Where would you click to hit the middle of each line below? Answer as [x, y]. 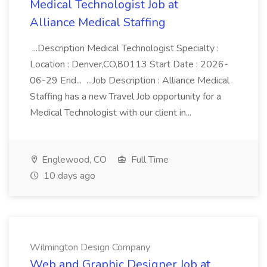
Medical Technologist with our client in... [112, 113]
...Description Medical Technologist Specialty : [124, 48]
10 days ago [68, 176]
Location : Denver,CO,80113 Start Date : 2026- [129, 64]
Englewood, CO [73, 160]
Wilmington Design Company [90, 247]
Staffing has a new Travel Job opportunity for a [125, 97]
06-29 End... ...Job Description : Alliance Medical [130, 80]
